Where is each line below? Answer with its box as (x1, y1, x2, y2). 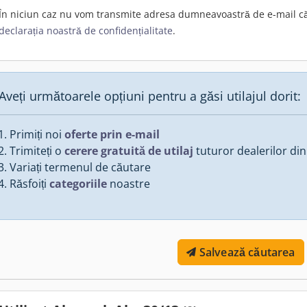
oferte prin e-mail (64, 126, 160, 142)
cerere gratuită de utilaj (64, 143, 193, 158)
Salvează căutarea (199, 244, 295, 260)
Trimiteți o (10, 143, 64, 158)
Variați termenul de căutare (10, 159, 151, 175)
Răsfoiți (10, 175, 49, 191)
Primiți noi (10, 126, 64, 142)
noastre (107, 175, 150, 191)
